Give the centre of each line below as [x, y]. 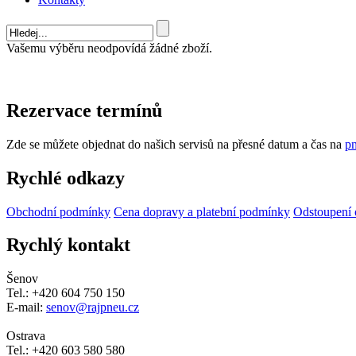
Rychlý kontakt [68, 245]
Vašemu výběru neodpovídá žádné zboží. [109, 48]
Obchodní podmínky [58, 211]
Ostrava [26, 336]
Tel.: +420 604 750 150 [66, 293]
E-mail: [26, 308]
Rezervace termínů [84, 110]
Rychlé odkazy [66, 178]
